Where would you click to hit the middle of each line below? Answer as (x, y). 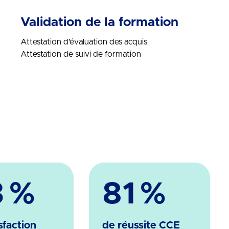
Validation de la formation (100, 22)
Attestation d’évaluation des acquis (84, 42)
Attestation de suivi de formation (81, 54)
